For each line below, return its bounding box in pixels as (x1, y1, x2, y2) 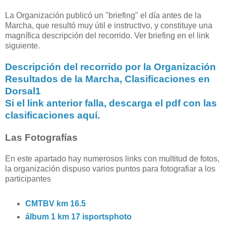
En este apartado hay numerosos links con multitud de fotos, (5, 154, 219, 163)
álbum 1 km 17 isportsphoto (25, 212, 132, 221)
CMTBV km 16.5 (25, 199, 86, 208)
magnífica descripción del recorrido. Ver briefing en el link (5, 31, 209, 40)
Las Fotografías (5, 132, 78, 143)
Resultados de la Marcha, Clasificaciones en (5, 73, 210, 84)
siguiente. (5, 41, 40, 50)
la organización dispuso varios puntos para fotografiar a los (5, 164, 215, 173)
